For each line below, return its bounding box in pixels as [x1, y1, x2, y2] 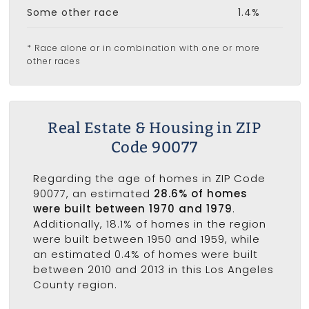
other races [26, 55, 81, 68]
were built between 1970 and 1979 [32, 201, 232, 216]
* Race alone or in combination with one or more [26, 42, 260, 54]
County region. [32, 277, 117, 292]
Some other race [26, 6, 119, 20]
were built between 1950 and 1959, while [32, 231, 260, 246]
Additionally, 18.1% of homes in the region [32, 216, 266, 231]
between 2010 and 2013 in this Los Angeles [32, 261, 274, 277]
